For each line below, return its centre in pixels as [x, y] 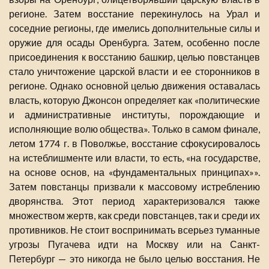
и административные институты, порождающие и [134, 115]
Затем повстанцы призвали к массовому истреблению [134, 187]
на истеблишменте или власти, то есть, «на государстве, [134, 158]
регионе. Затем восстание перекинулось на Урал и [134, 14]
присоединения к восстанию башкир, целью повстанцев [134, 57]
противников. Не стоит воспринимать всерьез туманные [134, 230]
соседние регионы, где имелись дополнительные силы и [134, 28]
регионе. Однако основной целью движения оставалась [134, 86]
